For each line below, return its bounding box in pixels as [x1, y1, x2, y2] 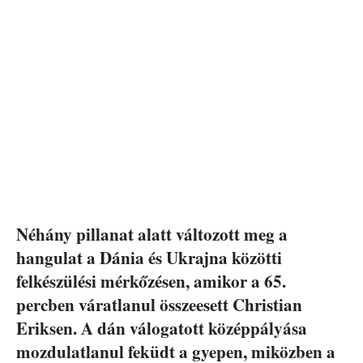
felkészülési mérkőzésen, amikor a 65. [16, 269, 286, 293]
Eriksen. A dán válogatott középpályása [16, 316, 307, 340]
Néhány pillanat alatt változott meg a [16, 222, 288, 246]
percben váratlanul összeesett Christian [16, 293, 302, 317]
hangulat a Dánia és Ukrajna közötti [16, 246, 282, 270]
